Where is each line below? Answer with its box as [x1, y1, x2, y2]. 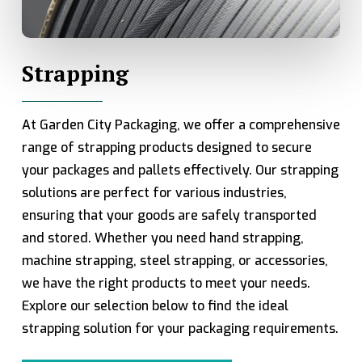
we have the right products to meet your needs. [21, 275, 310, 293]
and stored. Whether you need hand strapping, [21, 229, 304, 247]
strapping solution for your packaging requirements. [21, 320, 339, 338]
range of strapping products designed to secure [21, 139, 312, 157]
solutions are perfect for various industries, [21, 184, 287, 202]
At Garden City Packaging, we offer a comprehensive [21, 116, 340, 134]
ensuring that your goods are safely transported [21, 207, 317, 225]
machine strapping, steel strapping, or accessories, [21, 252, 328, 270]
